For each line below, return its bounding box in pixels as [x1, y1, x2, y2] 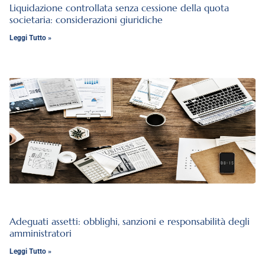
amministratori [9, 227, 72, 240]
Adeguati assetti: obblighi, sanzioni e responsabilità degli [9, 215, 250, 228]
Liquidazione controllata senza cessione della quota [9, 1, 229, 14]
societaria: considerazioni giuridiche [9, 13, 163, 25]
